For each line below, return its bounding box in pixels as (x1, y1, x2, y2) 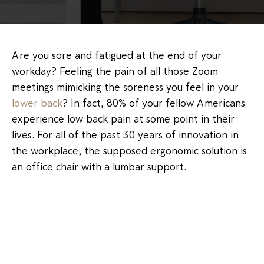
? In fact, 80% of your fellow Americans (62, 96, 245, 110)
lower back (12, 96, 62, 110)
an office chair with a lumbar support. (12, 160, 186, 173)
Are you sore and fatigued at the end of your (12, 48, 222, 62)
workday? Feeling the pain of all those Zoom (12, 64, 218, 78)
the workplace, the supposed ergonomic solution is (12, 144, 247, 157)
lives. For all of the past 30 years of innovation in (12, 128, 239, 141)
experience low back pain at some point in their (12, 112, 235, 126)
